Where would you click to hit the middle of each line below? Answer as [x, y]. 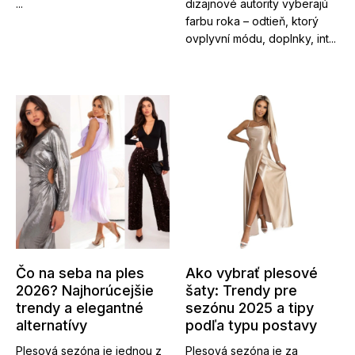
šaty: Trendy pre [241, 290]
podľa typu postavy [251, 325]
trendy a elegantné [80, 307]
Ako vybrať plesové [252, 273]
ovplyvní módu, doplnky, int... [261, 38]
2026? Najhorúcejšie [85, 290]
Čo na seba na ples [80, 273]
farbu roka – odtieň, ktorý [252, 21]
